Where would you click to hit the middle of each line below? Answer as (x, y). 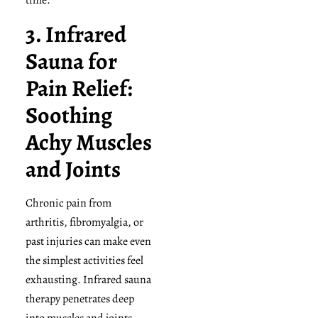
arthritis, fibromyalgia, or (84, 222)
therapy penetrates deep (79, 298)
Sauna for (71, 61)
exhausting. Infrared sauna (88, 279)
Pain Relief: (79, 88)
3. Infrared (76, 34)
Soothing (68, 115)
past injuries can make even (88, 241)
